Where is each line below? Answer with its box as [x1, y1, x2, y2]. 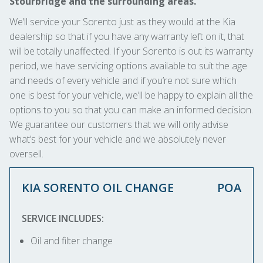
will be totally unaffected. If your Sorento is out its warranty [9, 45, 253, 58]
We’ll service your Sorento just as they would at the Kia [9, 15, 235, 28]
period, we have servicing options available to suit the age [9, 59, 247, 72]
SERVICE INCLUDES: [22, 212, 104, 225]
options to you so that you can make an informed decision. [9, 103, 253, 116]
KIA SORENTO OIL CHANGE [22, 180, 174, 195]
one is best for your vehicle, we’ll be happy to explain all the [9, 89, 253, 102]
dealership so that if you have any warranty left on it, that [9, 30, 244, 43]
